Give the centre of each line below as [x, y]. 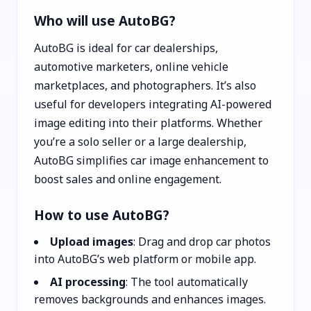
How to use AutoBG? [102, 215]
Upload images [92, 241]
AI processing [88, 281]
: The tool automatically [187, 281]
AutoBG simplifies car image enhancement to [151, 160]
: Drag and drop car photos [202, 241]
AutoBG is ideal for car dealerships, [126, 48]
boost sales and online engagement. [128, 179]
